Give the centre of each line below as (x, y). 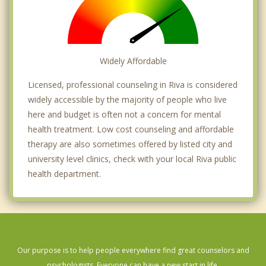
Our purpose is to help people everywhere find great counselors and (133, 250)
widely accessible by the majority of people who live (127, 99)
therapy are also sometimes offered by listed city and (130, 144)
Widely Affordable (133, 61)
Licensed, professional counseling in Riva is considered (133, 84)
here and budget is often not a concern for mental (124, 114)
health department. (64, 173)
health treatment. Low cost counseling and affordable (131, 129)
